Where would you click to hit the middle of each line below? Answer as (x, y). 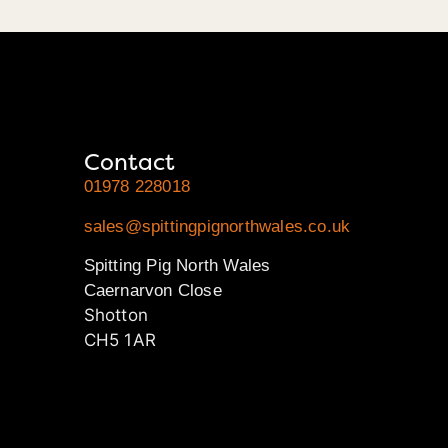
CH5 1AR (119, 340)
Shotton (115, 315)
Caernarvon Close (152, 291)
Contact (129, 162)
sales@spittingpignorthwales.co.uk (217, 226)
